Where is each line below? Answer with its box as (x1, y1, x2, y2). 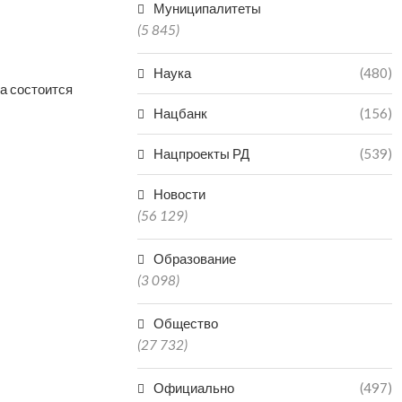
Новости (153, 186, 206, 202)
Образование (153, 250, 237, 267)
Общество (153, 315, 219, 331)
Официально (153, 380, 235, 396)
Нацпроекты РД (153, 145, 250, 162)
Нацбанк (153, 105, 208, 121)
